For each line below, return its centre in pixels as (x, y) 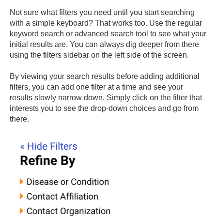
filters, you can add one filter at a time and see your (96, 87)
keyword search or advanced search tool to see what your (108, 33)
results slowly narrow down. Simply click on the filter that (106, 98)
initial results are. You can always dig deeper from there (104, 44)
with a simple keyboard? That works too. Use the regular (106, 23)
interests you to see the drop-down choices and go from (104, 108)
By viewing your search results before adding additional (105, 77)
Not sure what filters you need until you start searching (102, 12)
